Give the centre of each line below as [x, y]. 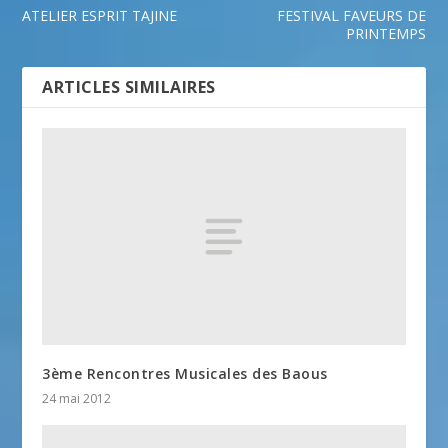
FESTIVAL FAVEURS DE [351, 15]
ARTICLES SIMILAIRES [129, 86]
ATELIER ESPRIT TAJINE [100, 15]
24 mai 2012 [77, 399]
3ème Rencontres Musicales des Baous [185, 374]
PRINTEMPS [385, 33]
